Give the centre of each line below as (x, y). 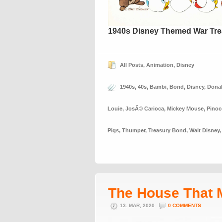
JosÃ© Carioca (145, 109)
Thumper (134, 130)
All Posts (132, 65)
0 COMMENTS (185, 205)
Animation (160, 65)
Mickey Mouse (185, 109)
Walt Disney (204, 130)
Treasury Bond (167, 130)
